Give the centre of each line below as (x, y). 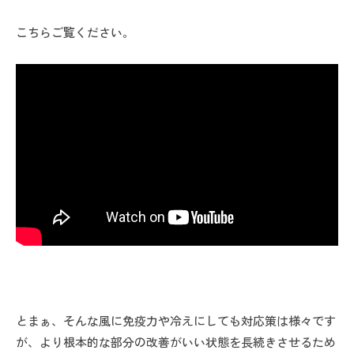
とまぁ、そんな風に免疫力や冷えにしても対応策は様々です (176, 320)
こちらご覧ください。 (75, 32)
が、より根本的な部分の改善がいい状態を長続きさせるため (176, 341)
